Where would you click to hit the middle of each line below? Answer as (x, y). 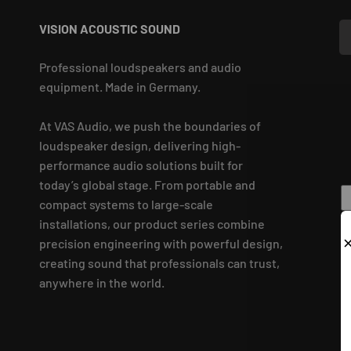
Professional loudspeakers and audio (140, 67)
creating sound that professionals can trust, (159, 263)
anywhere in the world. (102, 283)
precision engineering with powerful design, (161, 244)
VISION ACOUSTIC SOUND (110, 29)
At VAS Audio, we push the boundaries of (150, 126)
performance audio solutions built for (141, 165)
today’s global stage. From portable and (147, 185)
